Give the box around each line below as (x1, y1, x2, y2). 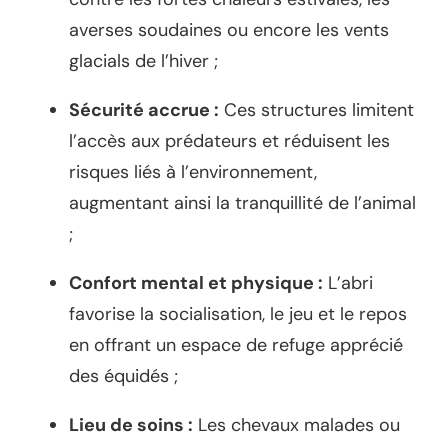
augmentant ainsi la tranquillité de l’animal (69, 191, 416, 216)
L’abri (323, 271, 373, 296)
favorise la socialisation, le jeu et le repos (69, 302, 407, 327)
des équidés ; (69, 364, 178, 389)
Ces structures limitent (219, 98, 414, 123)
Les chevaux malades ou (193, 413, 400, 438)
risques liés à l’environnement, (69, 160, 317, 185)
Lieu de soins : (69, 413, 193, 438)
